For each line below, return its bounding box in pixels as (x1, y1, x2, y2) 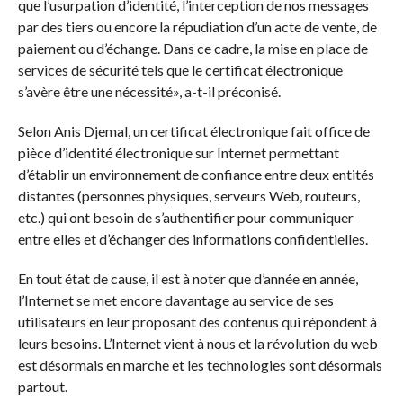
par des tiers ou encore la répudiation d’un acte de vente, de (17, 17, 377, 35)
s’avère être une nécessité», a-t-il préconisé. (17, 82, 281, 100)
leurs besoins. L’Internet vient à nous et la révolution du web (17, 334, 378, 352)
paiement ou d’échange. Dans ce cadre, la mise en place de (17, 39, 368, 57)
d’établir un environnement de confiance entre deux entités (17, 165, 374, 183)
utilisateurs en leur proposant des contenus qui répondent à (17, 312, 377, 330)
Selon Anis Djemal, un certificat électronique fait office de (17, 121, 370, 139)
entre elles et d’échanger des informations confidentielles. (17, 229, 368, 247)
